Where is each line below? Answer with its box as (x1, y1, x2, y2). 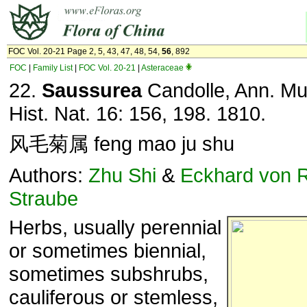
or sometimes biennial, (9, 239, 206, 262)
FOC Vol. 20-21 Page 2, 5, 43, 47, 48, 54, (8, 47, 162, 56)
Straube (9, 187, 78, 210)
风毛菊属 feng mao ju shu (9, 132, 234, 155)
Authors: (9, 164, 88, 186)
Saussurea (42, 79, 142, 101)
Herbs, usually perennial (9, 216, 221, 238)
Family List (33, 63, 73, 73)
